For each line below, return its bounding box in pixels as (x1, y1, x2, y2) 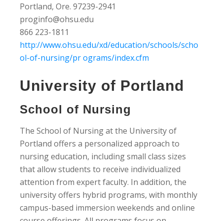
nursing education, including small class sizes (20, 150, 186, 162)
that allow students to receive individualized (20, 163, 181, 175)
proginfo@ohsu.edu (20, 13, 94, 25)
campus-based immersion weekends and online (20, 202, 195, 213)
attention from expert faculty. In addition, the (20, 176, 186, 187)
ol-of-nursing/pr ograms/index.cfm (20, 52, 149, 63)
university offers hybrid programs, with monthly (20, 189, 197, 200)
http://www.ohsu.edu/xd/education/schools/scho (20, 39, 198, 50)
